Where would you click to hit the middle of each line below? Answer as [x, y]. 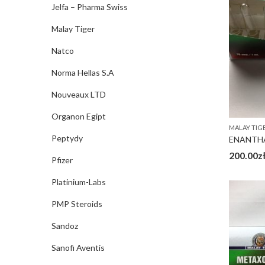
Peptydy [67, 138]
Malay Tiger [73, 29]
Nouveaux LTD [79, 94]
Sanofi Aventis [78, 248]
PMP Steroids [77, 204]
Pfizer [62, 160]
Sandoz [65, 226]
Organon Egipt [79, 116]
